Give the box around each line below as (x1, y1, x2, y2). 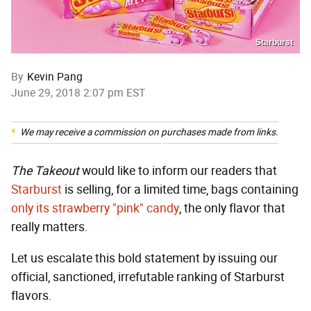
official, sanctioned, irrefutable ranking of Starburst (11, 269, 285, 285)
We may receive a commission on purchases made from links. (20, 126, 278, 139)
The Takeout (11, 163, 79, 179)
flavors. (11, 288, 52, 304)
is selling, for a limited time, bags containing (62, 182, 299, 198)
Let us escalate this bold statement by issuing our (11, 251, 278, 267)
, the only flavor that (179, 201, 285, 217)
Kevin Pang (27, 70, 83, 84)
